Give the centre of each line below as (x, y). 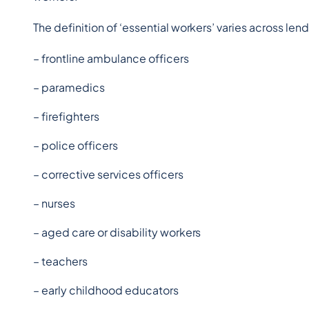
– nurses (54, 203)
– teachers (60, 261)
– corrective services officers (108, 174)
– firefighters (66, 116)
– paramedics (69, 87)
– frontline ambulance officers (111, 58)
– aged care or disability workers (117, 232)
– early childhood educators (106, 290)
